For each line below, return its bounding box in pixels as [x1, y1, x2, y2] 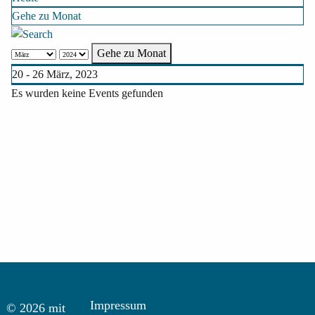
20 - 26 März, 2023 [12, 67, 98, 80]
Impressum [90, 298, 147, 313]
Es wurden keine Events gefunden [11, 86, 163, 99]
